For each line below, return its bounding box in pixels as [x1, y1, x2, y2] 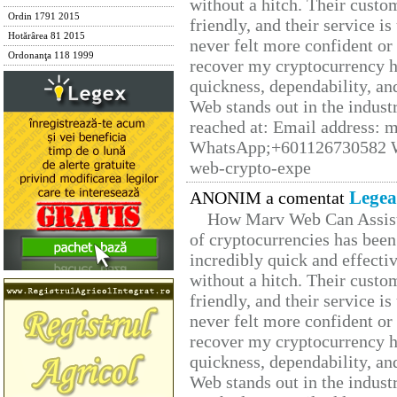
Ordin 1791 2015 [8, 12, 80, 21]
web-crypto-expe [190, 158, 311, 178]
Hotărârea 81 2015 [8, 31, 85, 41]
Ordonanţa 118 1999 [8, 51, 94, 60]
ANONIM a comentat [190, 188, 349, 208]
